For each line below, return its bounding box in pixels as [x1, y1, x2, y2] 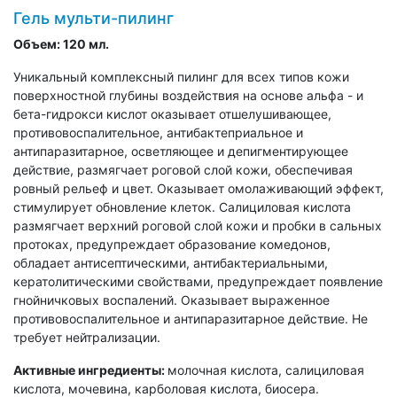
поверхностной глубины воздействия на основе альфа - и [13, 88, 363, 103]
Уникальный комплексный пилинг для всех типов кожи [13, 69, 349, 84]
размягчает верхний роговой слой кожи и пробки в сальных [13, 218, 382, 233]
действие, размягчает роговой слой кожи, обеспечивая [13, 162, 353, 177]
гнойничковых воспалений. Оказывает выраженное [13, 292, 330, 307]
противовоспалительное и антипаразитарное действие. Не [13, 311, 368, 326]
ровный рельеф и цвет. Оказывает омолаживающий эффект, [13, 181, 384, 196]
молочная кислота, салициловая [167, 362, 364, 378]
